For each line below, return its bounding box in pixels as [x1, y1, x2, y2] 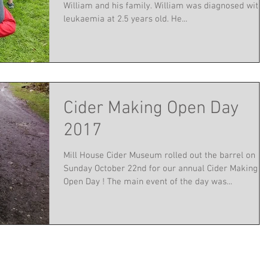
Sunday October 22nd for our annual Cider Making [63, 163, 258, 174]
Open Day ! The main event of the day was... [63, 176, 232, 187]
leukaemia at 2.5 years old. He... [63, 14, 187, 25]
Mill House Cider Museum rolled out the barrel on [63, 150, 255, 161]
